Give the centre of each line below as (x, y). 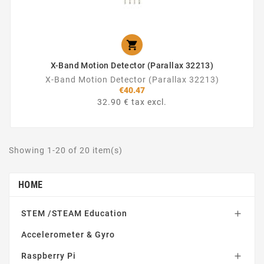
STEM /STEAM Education (74, 213)
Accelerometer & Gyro (68, 234)
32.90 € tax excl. (132, 102)
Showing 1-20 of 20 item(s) (66, 150)
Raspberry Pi (49, 255)
